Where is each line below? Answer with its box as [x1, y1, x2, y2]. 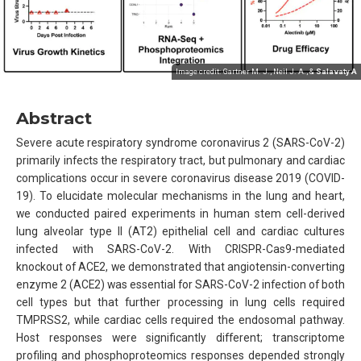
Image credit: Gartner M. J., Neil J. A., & [176, 67, 316, 77]
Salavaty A [316, 67, 357, 77]
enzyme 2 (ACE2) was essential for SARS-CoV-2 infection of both [16, 277, 345, 291]
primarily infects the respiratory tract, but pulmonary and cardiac [16, 153, 345, 167]
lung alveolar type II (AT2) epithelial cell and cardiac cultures [16, 224, 345, 238]
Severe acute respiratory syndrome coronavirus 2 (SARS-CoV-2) [16, 135, 345, 149]
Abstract [16, 108, 92, 129]
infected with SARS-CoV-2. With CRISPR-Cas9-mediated [16, 242, 345, 255]
